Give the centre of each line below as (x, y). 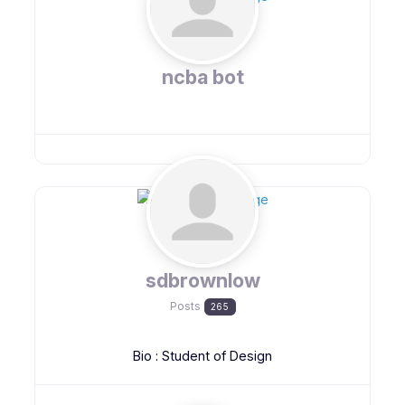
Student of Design (217, 355)
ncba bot (202, 77)
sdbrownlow (202, 280)
